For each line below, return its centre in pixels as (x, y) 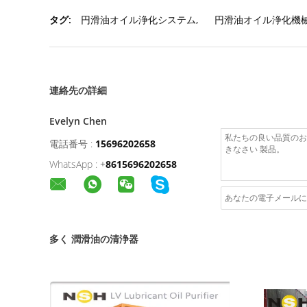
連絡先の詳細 (78, 90)
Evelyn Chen (78, 121)
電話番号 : (71, 144)
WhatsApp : (73, 164)
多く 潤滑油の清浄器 (94, 239)
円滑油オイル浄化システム (138, 20)
